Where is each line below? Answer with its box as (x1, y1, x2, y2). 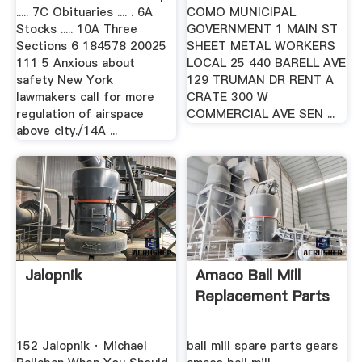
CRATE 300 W (187, 88, 269, 105)
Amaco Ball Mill (196, 265, 301, 286)
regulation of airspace (15, 105, 144, 122)
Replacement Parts (196, 286, 330, 307)
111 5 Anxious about (15, 54, 135, 71)
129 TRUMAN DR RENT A (187, 71, 335, 88)
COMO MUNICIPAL (187, 3, 297, 20)
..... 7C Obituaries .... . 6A (15, 3, 153, 20)
